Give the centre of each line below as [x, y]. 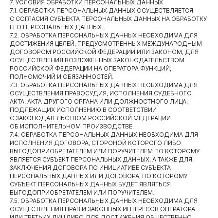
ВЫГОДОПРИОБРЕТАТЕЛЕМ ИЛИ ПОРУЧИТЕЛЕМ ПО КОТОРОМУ [105, 151]
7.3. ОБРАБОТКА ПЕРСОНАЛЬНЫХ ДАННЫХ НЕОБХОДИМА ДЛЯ [104, 85]
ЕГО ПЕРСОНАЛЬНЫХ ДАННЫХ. [56, 27]
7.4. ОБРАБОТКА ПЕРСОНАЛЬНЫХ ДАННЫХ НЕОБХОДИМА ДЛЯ [104, 135]
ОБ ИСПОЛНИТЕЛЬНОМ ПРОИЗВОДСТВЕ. [72, 126]
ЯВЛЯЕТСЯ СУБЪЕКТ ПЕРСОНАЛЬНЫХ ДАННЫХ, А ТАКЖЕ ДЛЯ [101, 159]
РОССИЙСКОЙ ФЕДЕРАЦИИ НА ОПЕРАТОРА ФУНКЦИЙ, [91, 68]
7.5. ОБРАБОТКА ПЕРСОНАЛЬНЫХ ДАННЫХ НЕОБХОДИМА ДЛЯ [104, 201]
